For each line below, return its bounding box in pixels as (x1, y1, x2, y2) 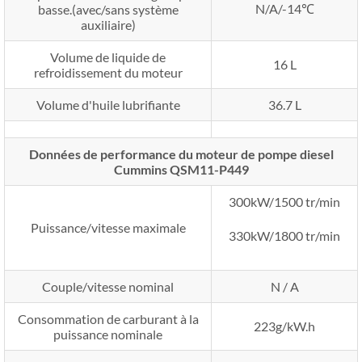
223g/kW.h (254, 318, 315, 334)
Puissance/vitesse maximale (30, 219, 186, 235)
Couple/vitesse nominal (42, 278, 174, 294)
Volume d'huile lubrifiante (36, 96, 180, 112)
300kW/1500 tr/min (229, 193, 340, 209)
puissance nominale (53, 326, 162, 342)
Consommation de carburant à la (17, 310, 199, 326)
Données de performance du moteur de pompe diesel (28, 145, 334, 162)
